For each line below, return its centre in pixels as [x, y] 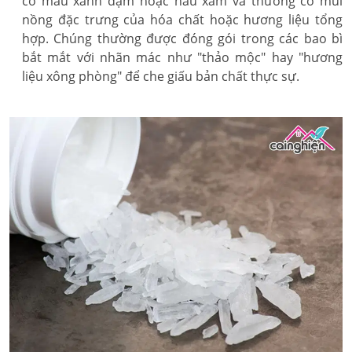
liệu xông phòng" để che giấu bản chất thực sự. [161, 76]
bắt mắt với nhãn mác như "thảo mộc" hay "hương [182, 57]
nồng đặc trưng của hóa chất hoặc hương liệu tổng [182, 20]
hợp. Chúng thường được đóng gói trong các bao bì [182, 38]
